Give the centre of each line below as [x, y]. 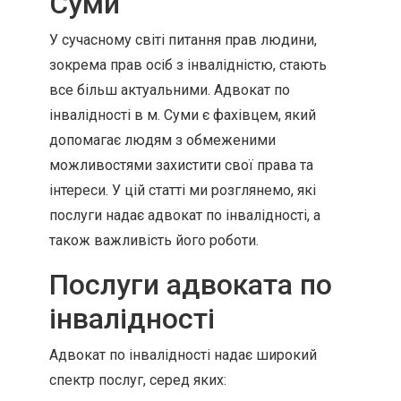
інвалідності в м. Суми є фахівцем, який [183, 115]
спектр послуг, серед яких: [138, 380]
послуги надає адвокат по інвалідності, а [185, 215]
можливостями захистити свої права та [181, 165]
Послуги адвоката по [191, 285]
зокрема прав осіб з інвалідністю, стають [188, 65]
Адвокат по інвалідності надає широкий [183, 355]
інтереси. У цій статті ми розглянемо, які [183, 190]
